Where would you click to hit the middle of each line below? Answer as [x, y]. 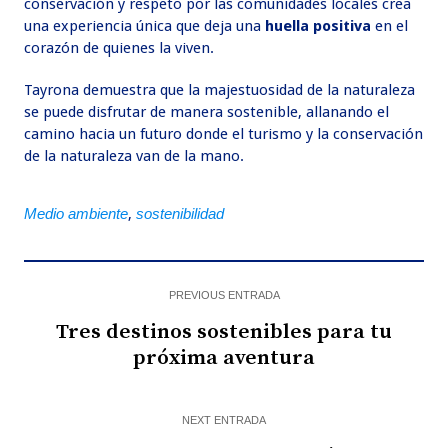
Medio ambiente [76, 214]
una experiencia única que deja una [145, 26]
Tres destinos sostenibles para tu [224, 332]
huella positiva [320, 26]
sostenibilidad [180, 214]
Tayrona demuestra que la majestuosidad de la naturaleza [220, 90]
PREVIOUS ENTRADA [224, 295]
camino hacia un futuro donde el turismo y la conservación [224, 134]
